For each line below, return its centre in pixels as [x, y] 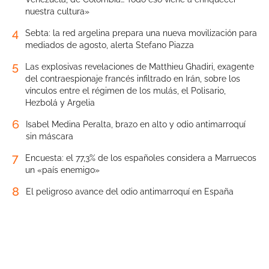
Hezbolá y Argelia [60, 103]
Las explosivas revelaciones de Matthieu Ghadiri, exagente [140, 67]
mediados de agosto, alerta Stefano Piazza [110, 45]
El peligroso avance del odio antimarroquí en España [130, 192]
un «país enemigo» [62, 170]
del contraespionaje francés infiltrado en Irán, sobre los [133, 79]
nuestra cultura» [57, 12]
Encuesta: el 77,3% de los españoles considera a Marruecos [141, 158]
